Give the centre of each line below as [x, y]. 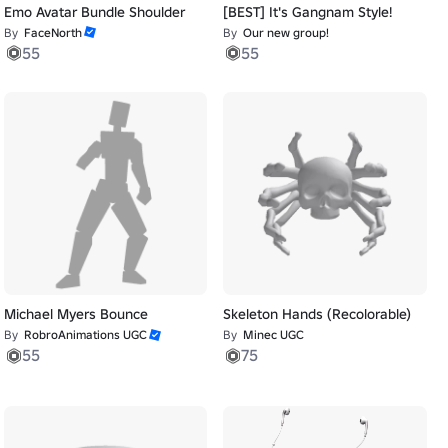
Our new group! [286, 32]
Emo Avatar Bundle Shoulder [94, 11]
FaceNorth [52, 32]
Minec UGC [274, 335]
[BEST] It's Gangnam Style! [308, 11]
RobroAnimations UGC [85, 335]
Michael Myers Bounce [75, 314]
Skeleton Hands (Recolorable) [317, 314]
